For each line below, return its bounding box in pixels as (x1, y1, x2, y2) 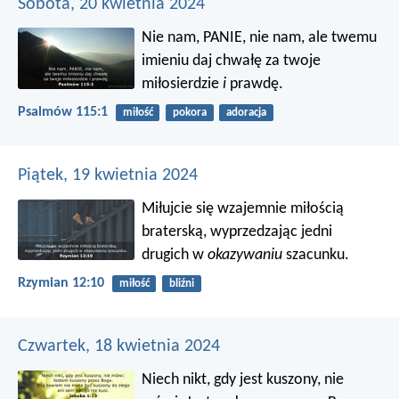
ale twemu (305, 28, 378, 46)
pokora (172, 106, 207, 118)
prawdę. (226, 75, 284, 93)
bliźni (168, 278, 194, 290)
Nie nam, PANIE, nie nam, (142, 28, 305, 46)
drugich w (142, 247, 208, 265)
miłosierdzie (142, 75, 224, 93)
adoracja (225, 106, 266, 118)
